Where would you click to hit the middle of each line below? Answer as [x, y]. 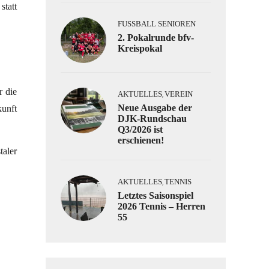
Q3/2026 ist [140, 129]
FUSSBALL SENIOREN [154, 24]
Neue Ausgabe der [155, 108]
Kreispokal [140, 48]
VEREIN [179, 94]
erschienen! [141, 140]
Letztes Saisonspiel [156, 195]
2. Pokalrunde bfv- [156, 38]
